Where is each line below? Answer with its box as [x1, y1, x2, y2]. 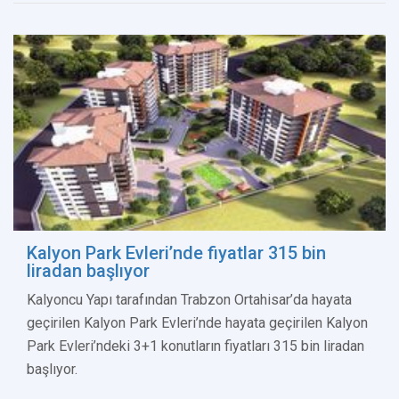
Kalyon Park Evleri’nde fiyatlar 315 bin [27, 242, 326, 265]
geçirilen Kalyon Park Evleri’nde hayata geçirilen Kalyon [27, 314, 368, 332]
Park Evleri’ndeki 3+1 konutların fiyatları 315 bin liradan [27, 338, 364, 355]
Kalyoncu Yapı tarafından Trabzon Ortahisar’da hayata [27, 291, 352, 309]
